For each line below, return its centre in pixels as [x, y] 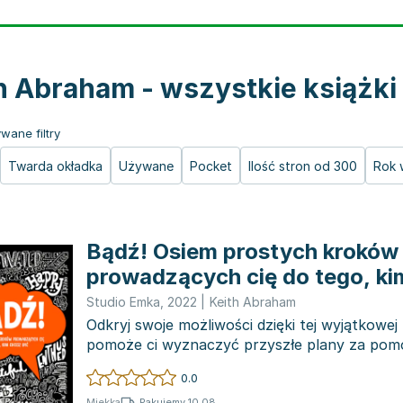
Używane [146, 166]
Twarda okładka [55, 166]
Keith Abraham [253, 302]
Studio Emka [123, 302]
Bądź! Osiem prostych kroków [242, 251]
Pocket [211, 166]
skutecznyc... [132, 364]
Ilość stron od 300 [303, 166]
